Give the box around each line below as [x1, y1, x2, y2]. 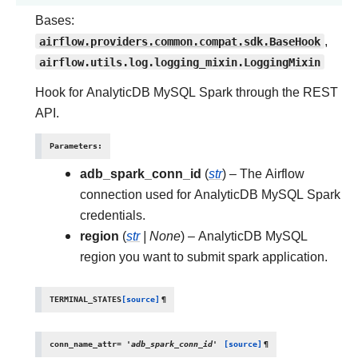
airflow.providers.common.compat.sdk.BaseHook [39, 34, 320, 49]
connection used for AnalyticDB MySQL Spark [80, 187, 340, 202]
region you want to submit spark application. [80, 249, 328, 265]
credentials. [80, 208, 145, 223]
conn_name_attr [50, 339, 117, 349]
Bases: [35, 13, 74, 28]
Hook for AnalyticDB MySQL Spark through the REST [35, 85, 338, 100]
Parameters [50, 141, 97, 151]
